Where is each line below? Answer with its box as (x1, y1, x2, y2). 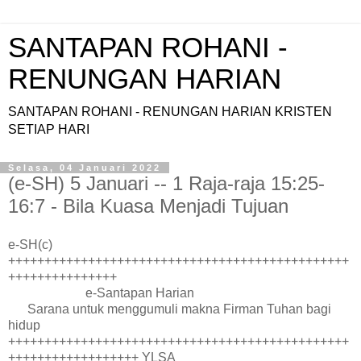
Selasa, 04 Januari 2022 (8, 163, 161, 172)
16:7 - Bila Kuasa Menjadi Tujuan (8, 195, 288, 217)
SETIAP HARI (8, 122, 89, 136)
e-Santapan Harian (8, 285, 194, 300)
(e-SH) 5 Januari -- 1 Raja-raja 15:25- (8, 172, 325, 194)
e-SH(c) (8, 237, 52, 251)
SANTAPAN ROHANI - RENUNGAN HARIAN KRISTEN (8, 105, 332, 118)
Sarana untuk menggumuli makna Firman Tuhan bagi (8, 301, 331, 316)
